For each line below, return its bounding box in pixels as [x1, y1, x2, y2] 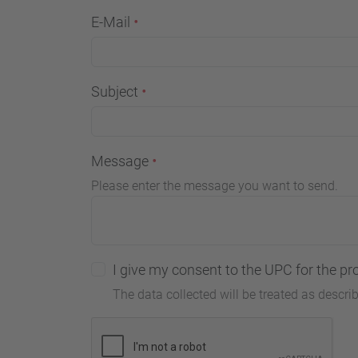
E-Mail [91, 14, 133, 30]
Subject [91, 83, 141, 100]
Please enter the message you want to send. [91, 178, 338, 193]
